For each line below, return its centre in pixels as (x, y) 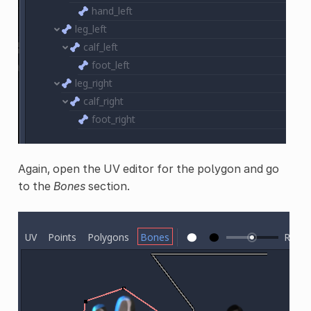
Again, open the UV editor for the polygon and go (148, 168)
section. (107, 186)
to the (35, 186)
